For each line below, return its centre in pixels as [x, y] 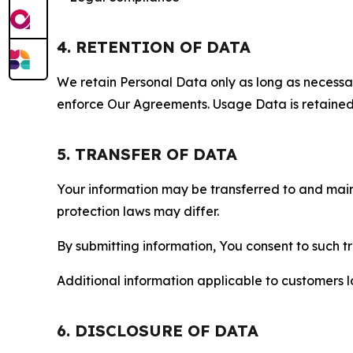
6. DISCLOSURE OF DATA [158, 331]
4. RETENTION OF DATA [154, 47]
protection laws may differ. [138, 211]
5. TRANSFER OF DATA [147, 154]
